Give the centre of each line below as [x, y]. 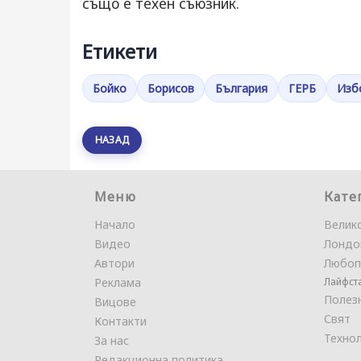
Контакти [120, 321]
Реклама [118, 282]
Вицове [115, 302]
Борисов [171, 88]
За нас [112, 340]
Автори [114, 263]
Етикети [120, 51]
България [241, 88]
